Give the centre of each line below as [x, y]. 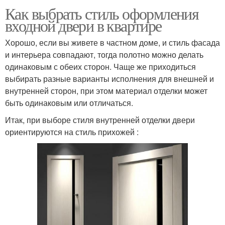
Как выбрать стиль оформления [102, 13]
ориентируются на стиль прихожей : [72, 132]
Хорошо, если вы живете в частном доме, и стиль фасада [113, 42]
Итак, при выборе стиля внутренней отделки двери [100, 120]
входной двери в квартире [83, 25]
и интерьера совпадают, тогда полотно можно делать [104, 54]
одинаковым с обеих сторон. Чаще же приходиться [100, 66]
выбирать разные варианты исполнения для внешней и [109, 78]
